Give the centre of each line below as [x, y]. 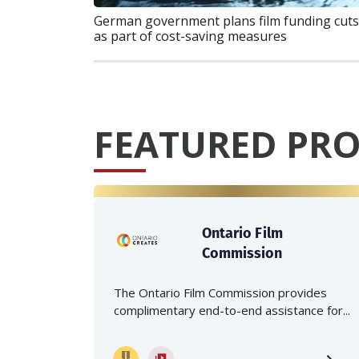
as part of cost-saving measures [190, 36]
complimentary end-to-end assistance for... [232, 311]
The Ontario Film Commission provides [220, 293]
